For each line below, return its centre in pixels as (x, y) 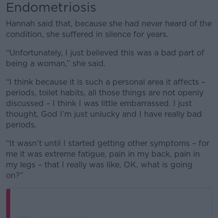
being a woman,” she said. (56, 64)
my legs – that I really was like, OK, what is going (99, 165)
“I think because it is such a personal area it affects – (106, 82)
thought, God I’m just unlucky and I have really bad (104, 114)
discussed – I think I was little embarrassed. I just (99, 103)
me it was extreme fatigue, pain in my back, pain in (103, 154)
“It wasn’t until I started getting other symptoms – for (108, 143)
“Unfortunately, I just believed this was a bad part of (105, 53)
